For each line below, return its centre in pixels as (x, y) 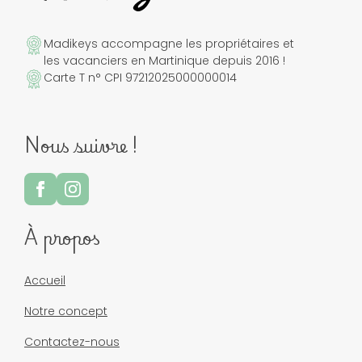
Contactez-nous (72, 341)
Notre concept (66, 311)
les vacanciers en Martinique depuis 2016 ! (164, 60)
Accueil (45, 280)
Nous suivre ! (81, 145)
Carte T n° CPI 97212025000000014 (140, 77)
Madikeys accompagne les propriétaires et (169, 43)
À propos (62, 237)
